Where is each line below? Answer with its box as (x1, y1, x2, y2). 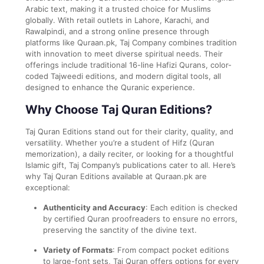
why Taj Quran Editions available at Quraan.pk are (25, 171, 207, 181)
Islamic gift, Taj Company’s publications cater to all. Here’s (25, 160, 236, 170)
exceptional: (25, 182, 70, 192)
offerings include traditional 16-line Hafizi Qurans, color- (25, 60, 232, 70)
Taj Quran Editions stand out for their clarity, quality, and (25, 126, 233, 136)
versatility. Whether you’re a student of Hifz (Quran (25, 137, 214, 147)
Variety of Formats (43, 245, 113, 255)
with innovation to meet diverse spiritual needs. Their (25, 48, 223, 58)
